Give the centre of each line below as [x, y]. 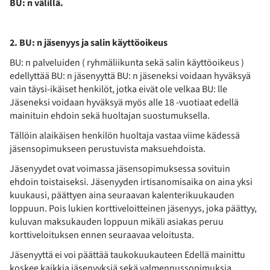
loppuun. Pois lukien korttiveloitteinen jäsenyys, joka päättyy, [133, 208]
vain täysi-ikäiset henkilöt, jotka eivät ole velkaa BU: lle [118, 89]
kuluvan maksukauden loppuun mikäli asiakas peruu [117, 221]
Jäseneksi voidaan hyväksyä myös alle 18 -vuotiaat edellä [124, 102]
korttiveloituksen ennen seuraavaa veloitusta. [102, 235]
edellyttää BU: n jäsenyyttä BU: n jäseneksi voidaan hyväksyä [130, 76]
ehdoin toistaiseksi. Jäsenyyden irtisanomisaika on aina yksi [131, 182]
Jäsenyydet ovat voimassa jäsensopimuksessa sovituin [120, 168]
